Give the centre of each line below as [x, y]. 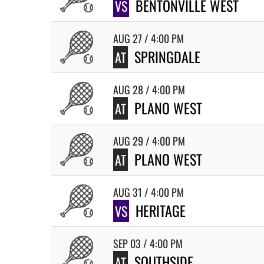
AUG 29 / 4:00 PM [149, 141]
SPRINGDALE [167, 57]
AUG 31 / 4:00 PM [148, 192]
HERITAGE [161, 210]
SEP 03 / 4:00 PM [148, 243]
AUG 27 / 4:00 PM [148, 38]
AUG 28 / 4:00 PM [149, 90]
